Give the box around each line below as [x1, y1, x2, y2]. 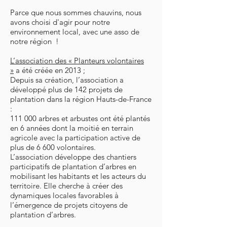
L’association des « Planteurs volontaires [10, 55, 144, 65]
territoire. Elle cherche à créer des [10, 180, 123, 191]
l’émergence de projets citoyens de [10, 200, 128, 210]
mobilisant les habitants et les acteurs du [10, 171, 146, 181]
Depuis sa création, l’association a [10, 74, 124, 85]
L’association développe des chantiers [10, 152, 136, 162]
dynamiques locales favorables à [10, 190, 119, 200]
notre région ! [10, 36, 59, 46]
